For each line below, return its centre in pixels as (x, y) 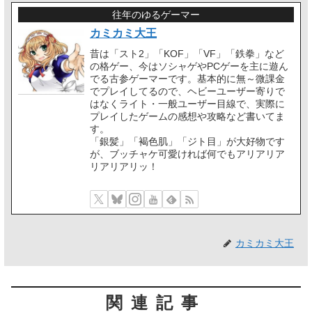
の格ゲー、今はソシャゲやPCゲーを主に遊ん (189, 66)
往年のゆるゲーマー (156, 15)
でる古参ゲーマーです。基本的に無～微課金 (188, 78)
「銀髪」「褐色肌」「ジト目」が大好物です (188, 141)
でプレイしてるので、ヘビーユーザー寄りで (188, 91)
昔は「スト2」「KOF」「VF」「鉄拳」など (187, 53)
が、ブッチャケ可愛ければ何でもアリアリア (188, 154)
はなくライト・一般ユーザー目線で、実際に (188, 103)
